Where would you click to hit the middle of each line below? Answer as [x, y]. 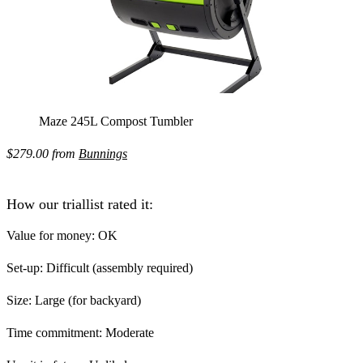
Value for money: [51, 235]
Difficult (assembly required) [118, 267]
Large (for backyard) [86, 300]
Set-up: [25, 267]
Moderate [128, 332]
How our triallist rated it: [80, 204]
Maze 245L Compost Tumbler [116, 122]
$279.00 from [43, 154]
